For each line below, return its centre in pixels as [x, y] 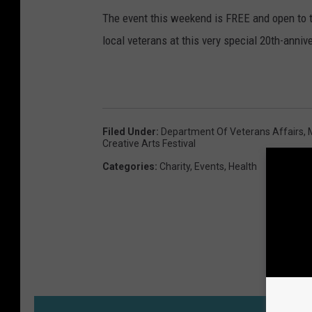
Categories [128, 167]
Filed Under [129, 132]
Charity [175, 167]
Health [243, 167]
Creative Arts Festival [149, 144]
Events [209, 167]
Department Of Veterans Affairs [232, 132]
